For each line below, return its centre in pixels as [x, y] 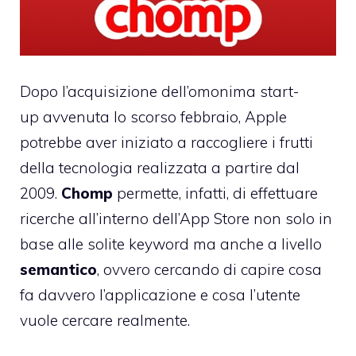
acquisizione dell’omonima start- [183, 91]
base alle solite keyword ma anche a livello [171, 244]
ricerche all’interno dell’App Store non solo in [176, 218]
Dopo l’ [44, 91]
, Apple [263, 116]
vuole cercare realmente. [105, 320]
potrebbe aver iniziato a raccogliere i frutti [166, 142]
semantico [58, 269]
